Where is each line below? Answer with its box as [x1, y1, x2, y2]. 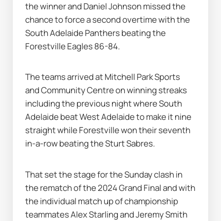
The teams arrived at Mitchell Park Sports [25, 71, 181, 83]
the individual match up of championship [25, 195, 179, 207]
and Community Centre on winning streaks [25, 84, 187, 96]
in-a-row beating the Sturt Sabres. [25, 138, 155, 149]
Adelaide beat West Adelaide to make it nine [25, 111, 192, 123]
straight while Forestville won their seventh [25, 124, 191, 136]
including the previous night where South [25, 98, 183, 110]
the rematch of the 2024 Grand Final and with [25, 182, 196, 193]
